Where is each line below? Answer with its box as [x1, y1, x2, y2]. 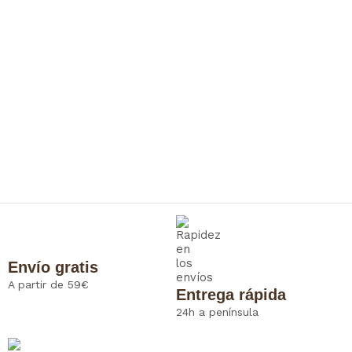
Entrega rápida [176, 285, 286, 303]
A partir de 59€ [8, 277, 89, 291]
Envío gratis [8, 258, 98, 276]
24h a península [176, 305, 258, 318]
